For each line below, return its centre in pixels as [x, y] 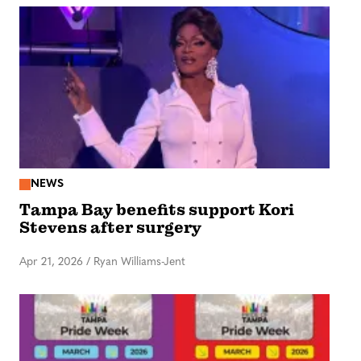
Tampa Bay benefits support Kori [157, 210]
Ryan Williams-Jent [139, 262]
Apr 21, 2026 [51, 262]
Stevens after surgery [110, 227]
